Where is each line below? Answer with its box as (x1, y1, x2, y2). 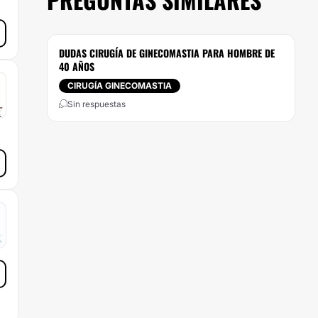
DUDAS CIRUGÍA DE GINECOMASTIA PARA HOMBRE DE (59, 45, 275, 60)
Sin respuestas (67, 99, 126, 109)
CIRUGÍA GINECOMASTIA (67, 80, 172, 91)
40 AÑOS (59, 59, 94, 74)
